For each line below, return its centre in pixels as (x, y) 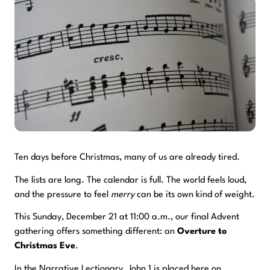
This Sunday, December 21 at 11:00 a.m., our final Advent (127, 218)
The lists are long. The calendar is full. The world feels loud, (130, 180)
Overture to (202, 232)
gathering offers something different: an (96, 232)
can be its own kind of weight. (195, 195)
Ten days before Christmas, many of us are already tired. (127, 158)
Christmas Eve (45, 246)
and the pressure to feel (63, 195)
